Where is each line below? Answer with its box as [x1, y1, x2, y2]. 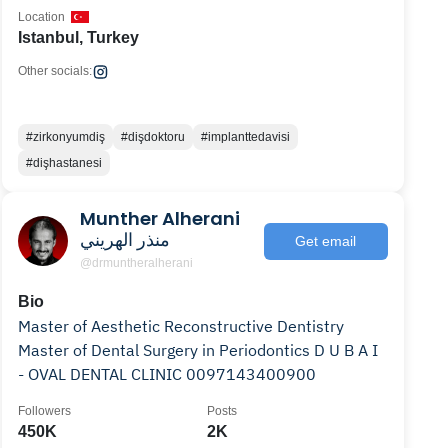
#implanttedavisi [201, 130, 291, 144]
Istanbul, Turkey [18, 29, 140, 46]
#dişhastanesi [26, 156, 103, 170]
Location [18, 10, 66, 24]
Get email [295, 232, 357, 249]
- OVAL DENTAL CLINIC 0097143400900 [18, 364, 317, 384]
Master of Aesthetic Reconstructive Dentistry [18, 316, 345, 336]
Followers [18, 404, 72, 418]
